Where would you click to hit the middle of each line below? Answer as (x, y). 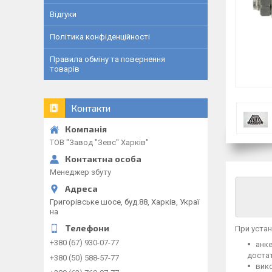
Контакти (91, 108)
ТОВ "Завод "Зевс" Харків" (99, 142)
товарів (65, 69)
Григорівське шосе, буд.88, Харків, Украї (124, 202)
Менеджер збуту (80, 172)
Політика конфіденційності (100, 37)
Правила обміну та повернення (107, 59)
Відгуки (63, 14)
